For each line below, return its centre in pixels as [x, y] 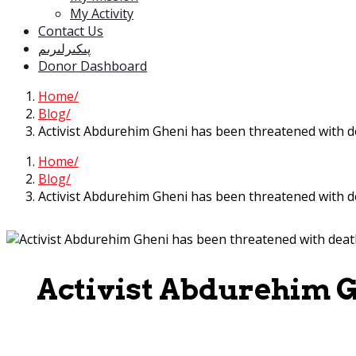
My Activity [102, 14]
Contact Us [71, 31]
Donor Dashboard [93, 66]
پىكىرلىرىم [64, 48]
